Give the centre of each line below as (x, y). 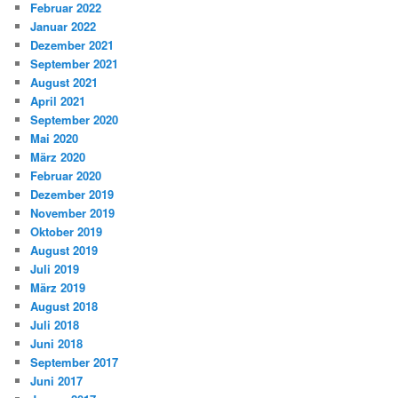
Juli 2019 (55, 268)
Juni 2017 (57, 380)
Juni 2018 (57, 343)
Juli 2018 (55, 324)
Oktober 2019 (67, 231)
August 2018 (64, 306)
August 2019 (64, 250)
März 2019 (58, 287)
